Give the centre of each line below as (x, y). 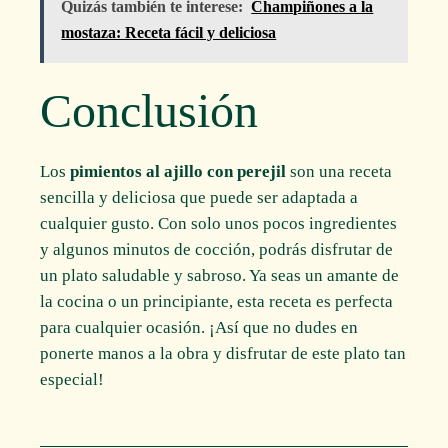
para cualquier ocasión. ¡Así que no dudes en (199, 328)
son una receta (339, 172)
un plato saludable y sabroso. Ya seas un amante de (220, 276)
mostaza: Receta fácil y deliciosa (169, 33)
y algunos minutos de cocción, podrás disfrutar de (217, 250)
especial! (72, 380)
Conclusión (149, 111)
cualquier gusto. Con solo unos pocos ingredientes (219, 224)
